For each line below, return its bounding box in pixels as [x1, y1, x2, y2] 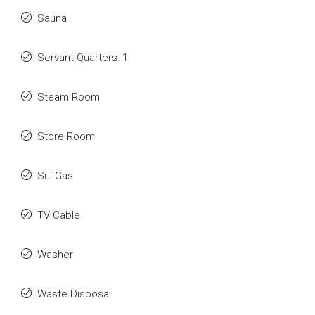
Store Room [37, 130, 95, 143]
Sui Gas [37, 169, 73, 182]
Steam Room [37, 91, 100, 103]
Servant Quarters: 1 [37, 51, 128, 64]
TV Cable [37, 209, 80, 221]
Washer [37, 248, 73, 261]
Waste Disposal [37, 288, 111, 300]
